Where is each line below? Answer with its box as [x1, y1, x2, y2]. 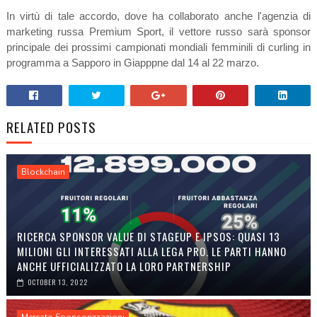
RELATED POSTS [6, 117, 96, 137]
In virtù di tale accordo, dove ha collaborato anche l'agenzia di [6, 10, 311, 23]
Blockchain [21, 166, 65, 178]
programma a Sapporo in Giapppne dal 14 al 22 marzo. [6, 57, 259, 69]
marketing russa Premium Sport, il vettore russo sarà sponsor [6, 25, 311, 38]
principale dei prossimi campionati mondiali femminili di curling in [6, 41, 311, 54]
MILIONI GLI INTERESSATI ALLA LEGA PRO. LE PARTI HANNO [16, 243, 287, 260]
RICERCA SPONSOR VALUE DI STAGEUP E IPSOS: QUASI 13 [16, 229, 280, 245]
